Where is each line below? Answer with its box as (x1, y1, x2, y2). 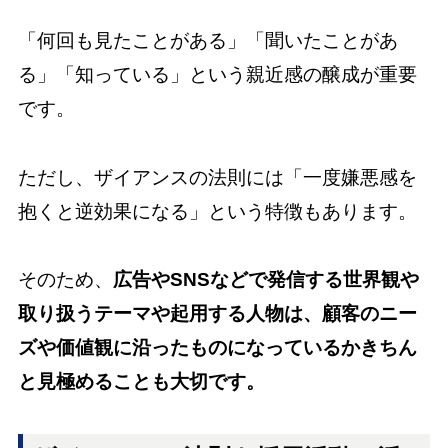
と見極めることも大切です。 (17, 371, 265, 393)
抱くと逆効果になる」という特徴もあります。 (17, 200, 417, 222)
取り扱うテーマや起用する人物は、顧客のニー (17, 303, 417, 325)
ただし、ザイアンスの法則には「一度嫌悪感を (17, 166, 417, 188)
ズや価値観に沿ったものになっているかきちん (17, 337, 417, 359)
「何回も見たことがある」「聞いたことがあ (17, 30, 398, 52)
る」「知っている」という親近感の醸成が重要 (17, 64, 417, 86)
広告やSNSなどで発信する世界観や (112, 269, 419, 291)
